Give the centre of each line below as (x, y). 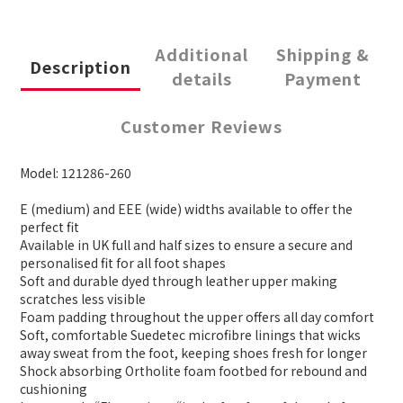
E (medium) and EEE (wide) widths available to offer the (186, 209)
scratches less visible (83, 299)
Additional (201, 54)
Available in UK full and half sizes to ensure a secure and (186, 245)
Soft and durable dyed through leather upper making (179, 281)
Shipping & (322, 54)
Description (80, 66)
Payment (322, 79)
